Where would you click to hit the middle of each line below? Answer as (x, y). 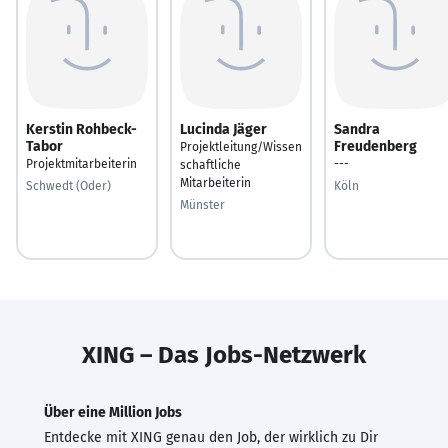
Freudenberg (375, 146)
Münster (202, 204)
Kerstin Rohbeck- (81, 129)
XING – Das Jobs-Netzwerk (224, 354)
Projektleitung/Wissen (241, 146)
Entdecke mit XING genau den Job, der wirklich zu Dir (211, 437)
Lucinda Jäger (223, 129)
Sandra (357, 129)
